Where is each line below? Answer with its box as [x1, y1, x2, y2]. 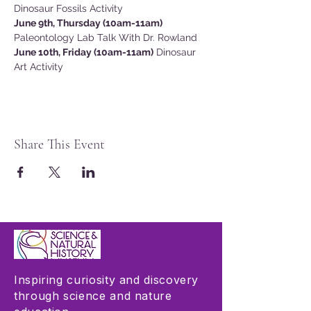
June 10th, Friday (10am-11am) [14, 47, 153, 58]
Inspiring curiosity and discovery [14, 273, 199, 287]
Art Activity [14, 61, 63, 72]
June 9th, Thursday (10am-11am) [14, 17, 162, 28]
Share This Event [14, 136, 105, 153]
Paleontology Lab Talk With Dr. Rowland [14, 32, 197, 43]
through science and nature [14, 289, 172, 303]
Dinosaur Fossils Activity [14, 3, 123, 14]
